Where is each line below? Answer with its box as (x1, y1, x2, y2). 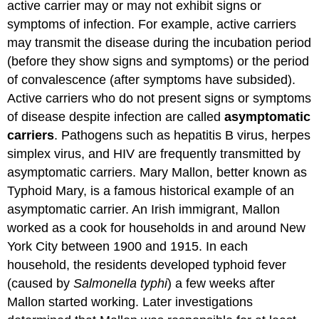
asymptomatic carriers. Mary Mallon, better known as (7, 165, 308, 180)
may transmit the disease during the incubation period (7, 36, 312, 51)
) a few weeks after (167, 276, 276, 291)
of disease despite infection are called (7, 110, 225, 125)
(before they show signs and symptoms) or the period (7, 54, 310, 69)
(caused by (7, 276, 74, 291)
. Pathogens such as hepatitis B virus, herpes (54, 128, 311, 143)
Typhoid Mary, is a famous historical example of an (7, 184, 295, 199)
